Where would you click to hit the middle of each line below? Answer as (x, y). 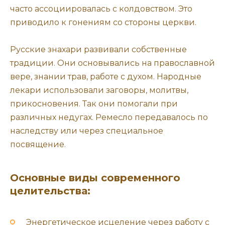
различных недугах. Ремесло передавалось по (109, 118)
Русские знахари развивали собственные (98, 50)
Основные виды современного (95, 178)
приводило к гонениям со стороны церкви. (103, 23)
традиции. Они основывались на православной (113, 63)
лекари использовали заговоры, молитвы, (99, 90)
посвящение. (38, 145)
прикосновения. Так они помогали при (94, 104)
